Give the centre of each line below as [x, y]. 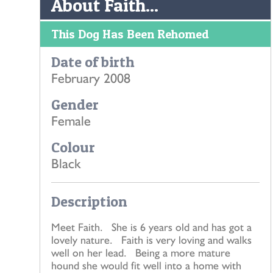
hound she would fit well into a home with [146, 265]
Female [71, 120]
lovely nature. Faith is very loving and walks [151, 239]
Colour [73, 147]
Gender [75, 104]
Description [89, 201]
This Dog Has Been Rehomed [130, 34]
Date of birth [93, 62]
